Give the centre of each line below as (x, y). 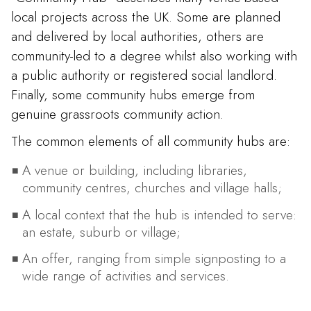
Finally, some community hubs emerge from (133, 94)
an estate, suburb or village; (101, 232)
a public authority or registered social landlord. (144, 75)
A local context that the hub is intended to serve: (159, 214)
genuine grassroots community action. (117, 114)
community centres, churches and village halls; (152, 188)
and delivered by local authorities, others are (137, 36)
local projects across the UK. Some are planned (146, 16)
